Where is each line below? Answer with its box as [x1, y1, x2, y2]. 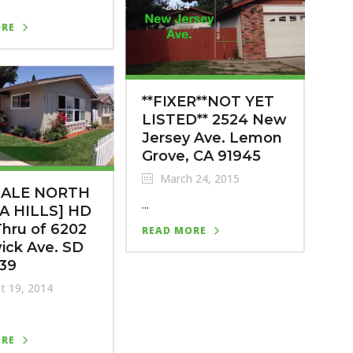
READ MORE [141, 223, 206, 237]
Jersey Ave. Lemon [141, 128, 282, 147]
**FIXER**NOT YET [141, 92, 274, 110]
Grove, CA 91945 [141, 147, 261, 165]
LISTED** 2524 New [141, 110, 287, 128]
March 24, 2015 [156, 170, 240, 186]
